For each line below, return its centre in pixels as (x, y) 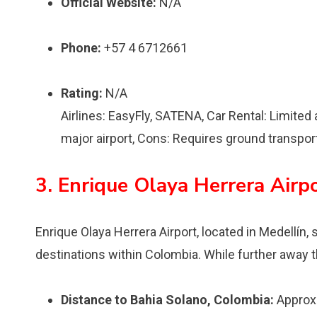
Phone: (81, 48)
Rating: (82, 93)
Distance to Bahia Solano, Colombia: (167, 300)
